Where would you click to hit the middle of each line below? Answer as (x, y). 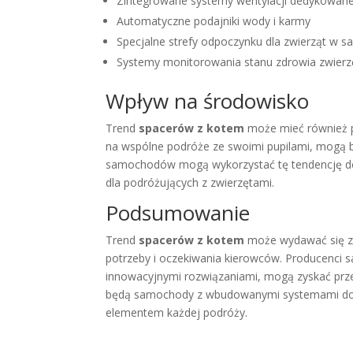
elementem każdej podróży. (177, 312)
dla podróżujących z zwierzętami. (190, 182)
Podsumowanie (178, 212)
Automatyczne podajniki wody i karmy (214, 20)
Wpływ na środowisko (208, 100)
